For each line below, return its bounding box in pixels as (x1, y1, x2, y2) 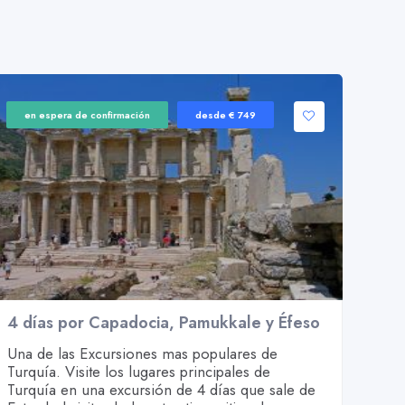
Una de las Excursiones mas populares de (7, 342, 278, 364)
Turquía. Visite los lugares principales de (7, 360, 271, 382)
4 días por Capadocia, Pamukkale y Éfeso (7, 310, 321, 334)
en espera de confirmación (24, 107, 151, 122)
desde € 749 (195, 107, 257, 122)
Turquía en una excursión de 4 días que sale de (7, 378, 316, 400)
